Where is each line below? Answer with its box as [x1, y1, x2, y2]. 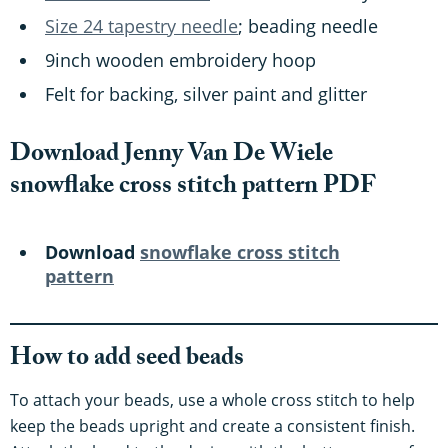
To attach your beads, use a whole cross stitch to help [10, 389, 415, 412]
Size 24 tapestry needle [45, 14, 238, 39]
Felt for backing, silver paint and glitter [45, 82, 367, 107]
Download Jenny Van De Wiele [10, 135, 333, 179]
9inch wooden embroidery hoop [45, 48, 316, 73]
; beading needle [238, 14, 378, 39]
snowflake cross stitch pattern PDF [10, 167, 376, 211]
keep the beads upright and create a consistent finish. [10, 415, 415, 438]
